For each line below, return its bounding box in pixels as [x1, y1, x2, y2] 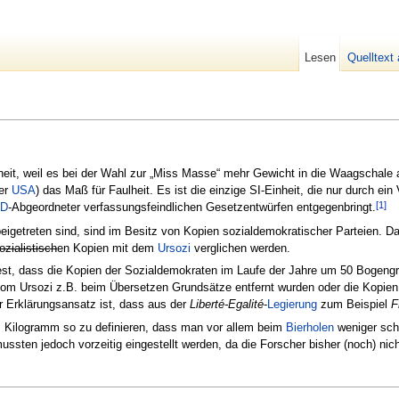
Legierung [267, 297, 317, 312]
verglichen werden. [191, 240, 290, 255]
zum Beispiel [317, 297, 391, 312]
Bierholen [286, 320, 334, 334]
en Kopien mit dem [57, 240, 158, 255]
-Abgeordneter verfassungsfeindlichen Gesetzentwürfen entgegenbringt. [8, 199, 376, 214]
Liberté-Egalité [190, 297, 264, 312]
